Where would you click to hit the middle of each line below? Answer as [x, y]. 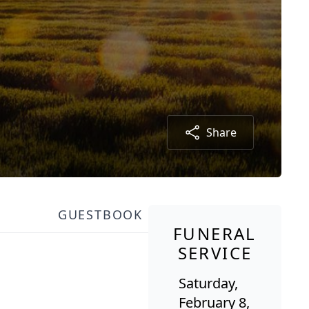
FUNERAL [215, 233]
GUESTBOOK [100, 214]
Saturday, [208, 283]
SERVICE [215, 252]
